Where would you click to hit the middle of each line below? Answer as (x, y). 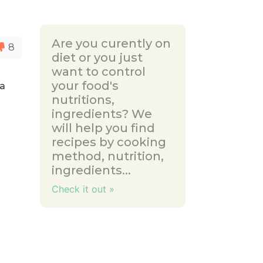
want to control (99, 72)
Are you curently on (112, 43)
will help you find (104, 128)
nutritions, (83, 100)
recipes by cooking (109, 142)
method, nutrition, (108, 156)
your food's (85, 86)
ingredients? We (102, 114)
